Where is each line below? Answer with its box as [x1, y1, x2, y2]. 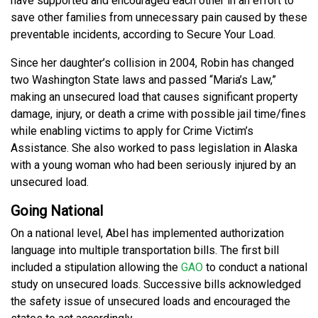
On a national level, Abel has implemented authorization [11, 226, 284, 241]
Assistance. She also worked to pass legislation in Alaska [11, 141, 297, 155]
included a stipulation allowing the [11, 261, 181, 275]
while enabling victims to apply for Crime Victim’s [11, 124, 253, 138]
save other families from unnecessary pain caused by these [11, 11, 307, 25]
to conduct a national [203, 261, 307, 275]
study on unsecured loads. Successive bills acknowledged [11, 278, 301, 292]
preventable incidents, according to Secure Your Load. [11, 28, 275, 42]
